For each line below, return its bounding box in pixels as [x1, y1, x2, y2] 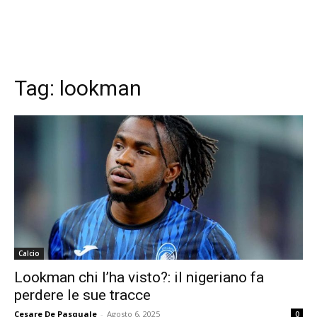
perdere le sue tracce [14, 287, 151, 304]
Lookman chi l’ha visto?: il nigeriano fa [14, 269, 264, 286]
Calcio [18, 248, 40, 258]
